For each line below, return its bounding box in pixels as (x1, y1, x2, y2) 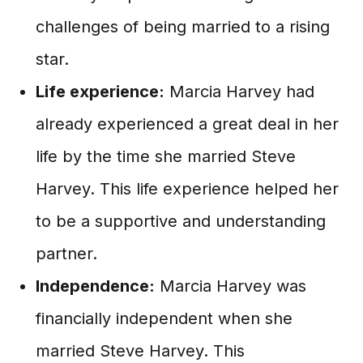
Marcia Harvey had (164, 82, 314, 101)
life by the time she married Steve (36, 147, 296, 166)
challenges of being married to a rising (36, 17, 330, 36)
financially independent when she (36, 309, 293, 328)
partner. (36, 244, 97, 263)
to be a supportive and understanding (36, 211, 326, 231)
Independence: (36, 276, 155, 296)
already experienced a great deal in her (36, 114, 339, 134)
